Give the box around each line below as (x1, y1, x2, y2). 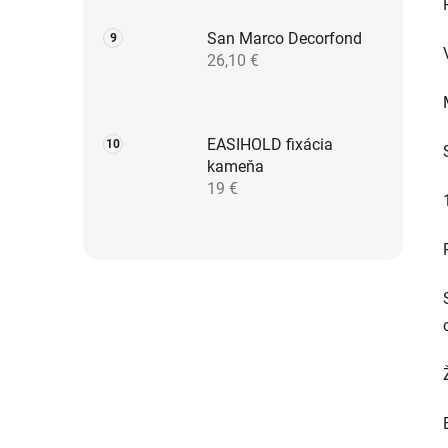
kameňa (207, 157, 264, 177)
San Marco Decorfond (207, 29, 362, 49)
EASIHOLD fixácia (207, 135, 333, 155)
